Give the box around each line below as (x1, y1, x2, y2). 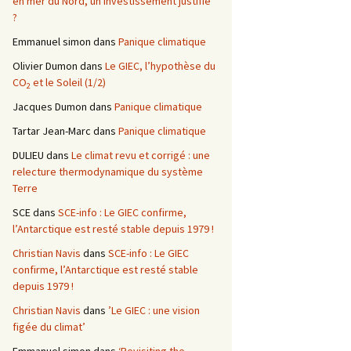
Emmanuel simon (13, 34, 91, 49)
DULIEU (13, 148, 44, 163)
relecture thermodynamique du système (13, 165, 203, 179)
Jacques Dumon (13, 100, 87, 114)
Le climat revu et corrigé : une (71, 148, 210, 163)
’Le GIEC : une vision (108, 303, 200, 318)
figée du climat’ (13, 320, 85, 335)
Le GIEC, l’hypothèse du (105, 59, 215, 74)
